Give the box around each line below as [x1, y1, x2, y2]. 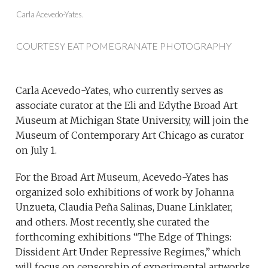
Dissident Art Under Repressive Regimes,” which [16, 245, 242, 258]
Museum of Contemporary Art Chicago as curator [16, 129, 245, 141]
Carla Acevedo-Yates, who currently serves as [16, 84, 224, 96]
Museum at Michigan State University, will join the [16, 114, 249, 126]
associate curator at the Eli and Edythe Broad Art [16, 99, 238, 111]
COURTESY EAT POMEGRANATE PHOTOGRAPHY [16, 39, 232, 51]
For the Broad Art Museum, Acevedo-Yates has [16, 170, 229, 183]
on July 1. [16, 144, 57, 156]
